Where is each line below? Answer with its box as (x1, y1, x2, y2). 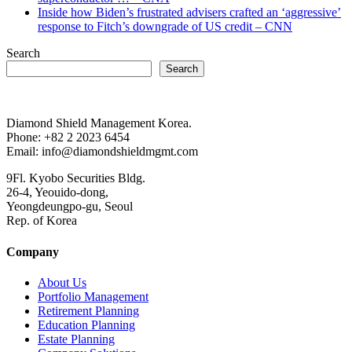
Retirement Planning (38, 303, 139, 317)
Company (6, 244, 59, 258)
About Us (38, 275, 86, 289)
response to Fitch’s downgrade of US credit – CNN (38, 20, 292, 34)
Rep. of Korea (6, 214, 77, 228)
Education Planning (38, 317, 135, 332)
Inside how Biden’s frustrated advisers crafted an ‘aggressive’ (38, 5, 341, 20)
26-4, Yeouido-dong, (6, 185, 108, 200)
